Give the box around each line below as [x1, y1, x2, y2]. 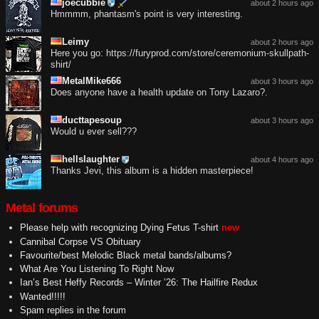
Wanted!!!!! [19, 291, 66, 302]
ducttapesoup [62, 115, 122, 126]
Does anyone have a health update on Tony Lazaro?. [51, 87, 268, 98]
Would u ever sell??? [51, 126, 137, 137]
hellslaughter [62, 154, 120, 165]
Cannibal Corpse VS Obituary [19, 236, 141, 247]
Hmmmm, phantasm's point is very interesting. [51, 9, 243, 20]
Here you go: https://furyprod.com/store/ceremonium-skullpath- [51, 48, 309, 59]
